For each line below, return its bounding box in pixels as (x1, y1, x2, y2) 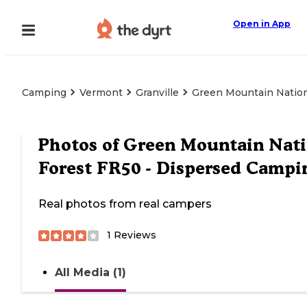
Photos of (38, 134, 123, 156)
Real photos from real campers (38, 197, 212, 211)
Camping (22, 86, 66, 99)
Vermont (79, 86, 123, 99)
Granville (136, 86, 179, 99)
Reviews (111, 229, 156, 242)
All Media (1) (55, 266, 126, 280)
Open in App (233, 19, 291, 29)
